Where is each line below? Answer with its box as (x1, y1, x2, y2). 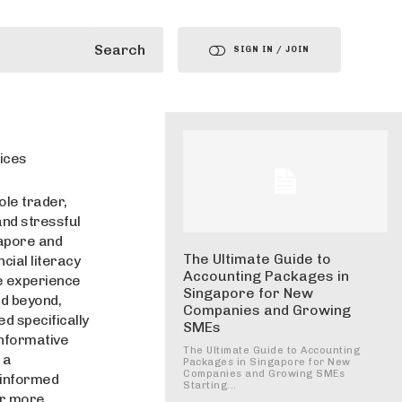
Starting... (183, 380, 237, 391)
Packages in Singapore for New (183, 356, 351, 368)
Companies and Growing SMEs (183, 368, 345, 380)
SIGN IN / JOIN (233, 45, 310, 54)
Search (94, 40, 146, 58)
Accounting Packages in (183, 267, 349, 284)
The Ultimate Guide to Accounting (183, 345, 360, 356)
